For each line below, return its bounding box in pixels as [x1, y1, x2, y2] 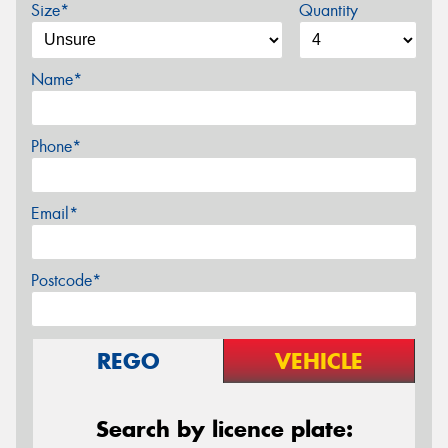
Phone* [31, 135, 81, 157]
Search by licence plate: [95, 414, 353, 443]
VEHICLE [275, 346, 363, 375]
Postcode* [31, 269, 101, 291]
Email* [31, 202, 78, 224]
